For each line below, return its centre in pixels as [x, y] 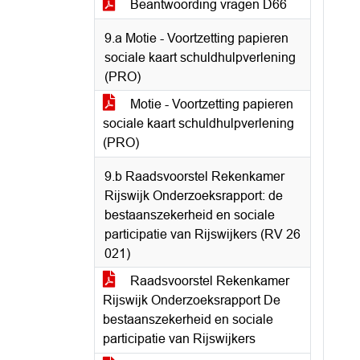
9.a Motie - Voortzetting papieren [196, 38]
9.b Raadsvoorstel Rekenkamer [194, 176]
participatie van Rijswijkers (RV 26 [202, 234]
